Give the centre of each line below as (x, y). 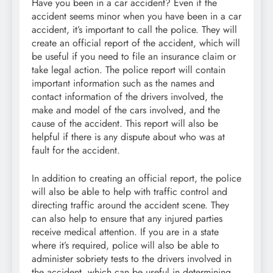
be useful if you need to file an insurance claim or (134, 56)
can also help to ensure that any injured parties (127, 218)
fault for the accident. (76, 150)
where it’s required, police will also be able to (126, 245)
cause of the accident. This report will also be (125, 123)
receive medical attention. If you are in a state (125, 232)
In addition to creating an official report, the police (136, 178)
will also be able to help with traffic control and (129, 191)
